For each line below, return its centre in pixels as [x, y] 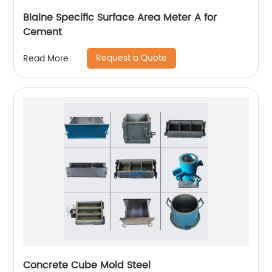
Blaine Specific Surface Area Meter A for [120, 18]
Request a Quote [132, 58]
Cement [43, 32]
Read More [46, 58]
